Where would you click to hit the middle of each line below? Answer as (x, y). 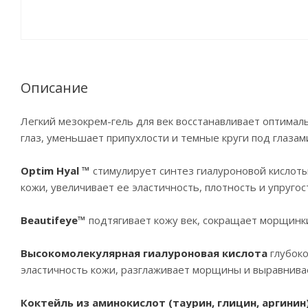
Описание (54, 88)
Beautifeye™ (53, 220)
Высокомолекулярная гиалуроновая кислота (145, 253)
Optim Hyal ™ (55, 170)
